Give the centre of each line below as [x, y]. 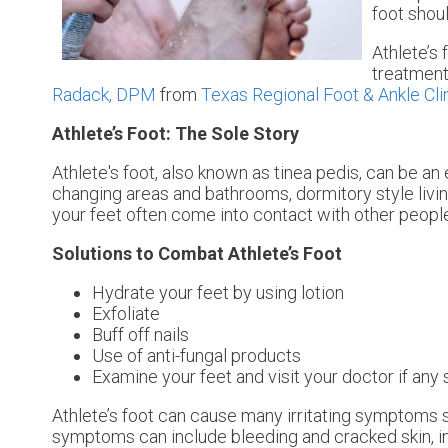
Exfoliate [126, 313]
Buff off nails [140, 334]
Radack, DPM [104, 94]
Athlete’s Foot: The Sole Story [175, 133]
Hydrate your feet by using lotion [218, 292]
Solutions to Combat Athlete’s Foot [197, 253]
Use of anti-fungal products [196, 355]
